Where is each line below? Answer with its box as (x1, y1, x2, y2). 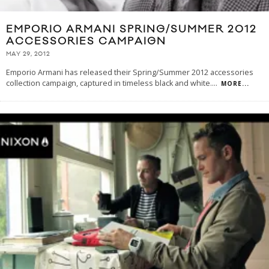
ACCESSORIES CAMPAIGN (6, 34, 166, 48)
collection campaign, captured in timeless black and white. (6, 78, 212, 89)
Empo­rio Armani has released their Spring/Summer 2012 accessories (6, 67, 253, 78)
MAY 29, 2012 (6, 50, 50, 58)
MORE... (221, 79, 249, 88)
